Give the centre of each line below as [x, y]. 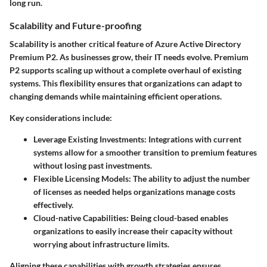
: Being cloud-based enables [177, 218]
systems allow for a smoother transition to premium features [145, 153]
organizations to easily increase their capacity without [133, 231]
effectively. [53, 205]
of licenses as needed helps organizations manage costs [134, 192]
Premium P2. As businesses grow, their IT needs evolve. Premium [129, 57]
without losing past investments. [93, 166]
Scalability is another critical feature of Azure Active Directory [125, 44]
